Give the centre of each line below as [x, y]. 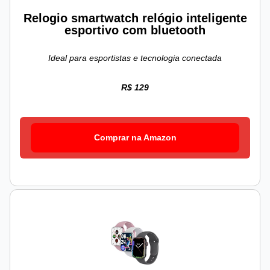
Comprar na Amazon [135, 138]
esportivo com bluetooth [135, 30]
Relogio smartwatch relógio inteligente [135, 18]
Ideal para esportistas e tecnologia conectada [135, 58]
